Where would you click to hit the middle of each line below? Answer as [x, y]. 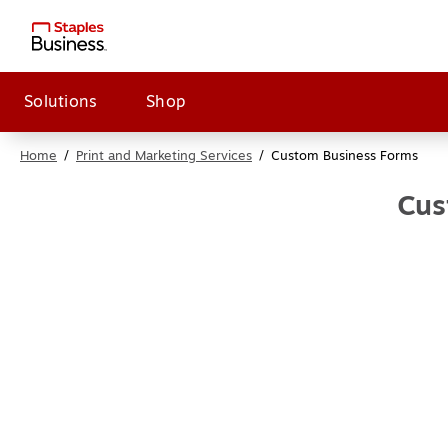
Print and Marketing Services [164, 156]
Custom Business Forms [344, 156]
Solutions [61, 101]
